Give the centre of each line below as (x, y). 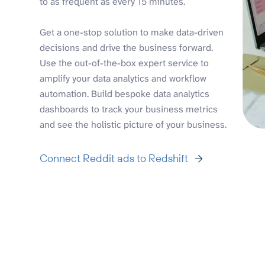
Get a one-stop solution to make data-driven (132, 32)
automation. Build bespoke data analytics (125, 93)
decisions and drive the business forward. (127, 47)
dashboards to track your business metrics (129, 109)
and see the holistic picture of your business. (133, 124)
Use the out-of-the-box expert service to (125, 63)
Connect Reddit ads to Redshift (114, 158)
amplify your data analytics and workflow (123, 78)
